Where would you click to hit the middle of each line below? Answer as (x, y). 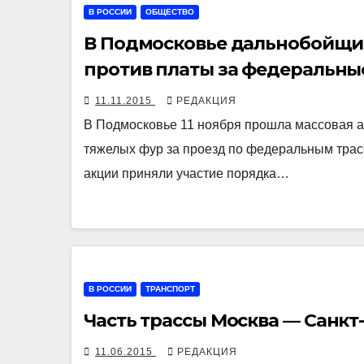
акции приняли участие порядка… (186, 174)
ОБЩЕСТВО (170, 12)
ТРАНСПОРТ (170, 289)
